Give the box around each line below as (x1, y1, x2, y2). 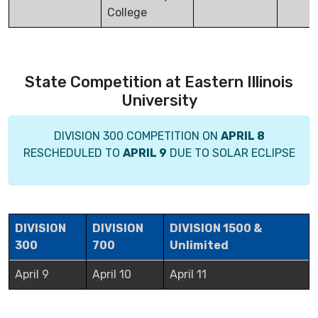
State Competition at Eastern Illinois (25, 73, 293, 92)
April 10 (92, 268, 131, 282)
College (107, 6, 147, 20)
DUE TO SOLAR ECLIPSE (166, 146, 295, 160)
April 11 (170, 268, 207, 282)
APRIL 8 (220, 129, 265, 143)
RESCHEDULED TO (23, 146, 123, 160)
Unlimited (170, 238, 229, 253)
